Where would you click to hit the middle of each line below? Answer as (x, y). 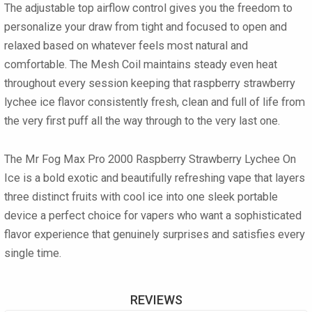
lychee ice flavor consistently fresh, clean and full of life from (155, 102)
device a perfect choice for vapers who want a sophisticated (153, 216)
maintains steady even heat (209, 64)
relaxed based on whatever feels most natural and (126, 45)
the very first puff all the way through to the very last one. (142, 120)
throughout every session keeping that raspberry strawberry (150, 83)
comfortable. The (47, 64)
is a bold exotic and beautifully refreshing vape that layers (163, 178)
